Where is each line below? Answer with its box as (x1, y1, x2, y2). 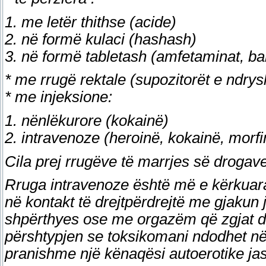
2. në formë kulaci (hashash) (5, 30, 197, 47)
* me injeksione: (5, 88, 112, 106)
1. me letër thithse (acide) (5, 13, 176, 30)
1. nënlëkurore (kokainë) (5, 112, 169, 129)
